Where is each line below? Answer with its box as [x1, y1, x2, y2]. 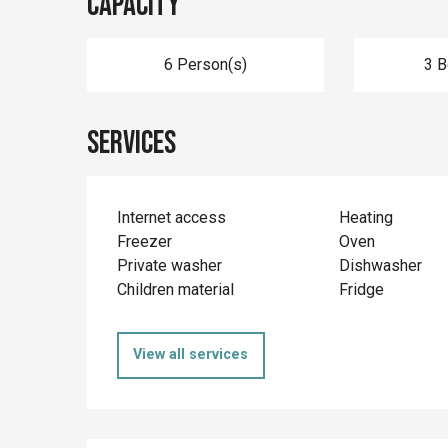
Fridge [338, 280, 384, 299]
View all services [133, 346, 249, 364]
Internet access [117, 208, 227, 227]
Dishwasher [338, 256, 422, 275]
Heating [338, 208, 393, 227]
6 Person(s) [163, 55, 247, 74]
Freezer [117, 232, 173, 251]
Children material [117, 280, 235, 299]
